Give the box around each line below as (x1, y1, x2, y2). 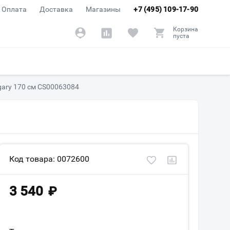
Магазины (86, 5, 121, 13)
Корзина (173, 26, 198, 33)
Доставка (40, 5, 73, 13)
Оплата (2, 5, 27, 13)
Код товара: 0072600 (9, 154, 89, 164)
